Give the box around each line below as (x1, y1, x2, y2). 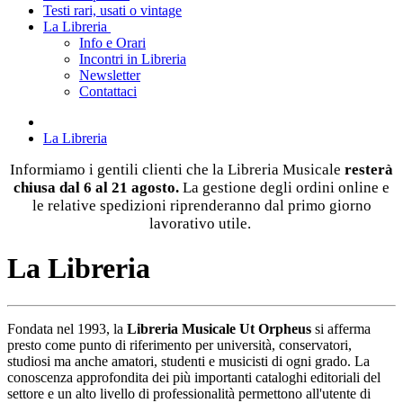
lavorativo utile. (148, 215, 255, 232)
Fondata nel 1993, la (7, 320, 127, 336)
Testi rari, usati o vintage (43, 3, 182, 18)
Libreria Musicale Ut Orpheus (127, 320, 311, 336)
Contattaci (79, 84, 137, 99)
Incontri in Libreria (79, 51, 186, 67)
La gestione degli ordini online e (183, 179, 390, 196)
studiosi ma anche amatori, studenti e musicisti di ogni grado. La (7, 353, 370, 369)
